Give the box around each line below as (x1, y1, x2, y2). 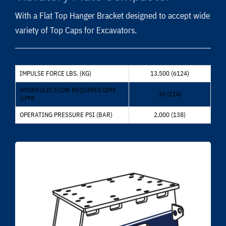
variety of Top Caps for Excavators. (15, 24, 137, 36)
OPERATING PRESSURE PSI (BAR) (20, 110, 112, 119)
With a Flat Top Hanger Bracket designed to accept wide (15, 10, 210, 21)
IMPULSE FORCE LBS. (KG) (20, 69, 91, 78)
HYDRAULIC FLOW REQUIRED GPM (20, 85, 115, 94)
